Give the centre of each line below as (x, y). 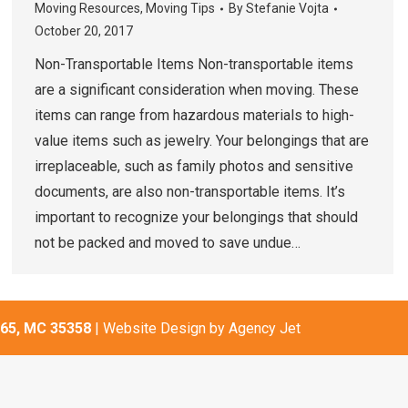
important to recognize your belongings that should (196, 217)
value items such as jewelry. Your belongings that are (202, 141)
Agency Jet (265, 328)
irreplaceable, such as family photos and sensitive (194, 166)
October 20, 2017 (84, 31)
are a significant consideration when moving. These (197, 90)
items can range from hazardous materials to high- (194, 115)
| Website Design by (160, 328)
